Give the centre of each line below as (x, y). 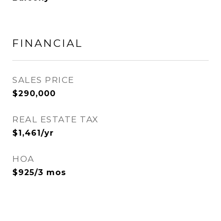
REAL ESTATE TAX (55, 119)
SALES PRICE (43, 80)
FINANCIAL (48, 43)
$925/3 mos (39, 172)
